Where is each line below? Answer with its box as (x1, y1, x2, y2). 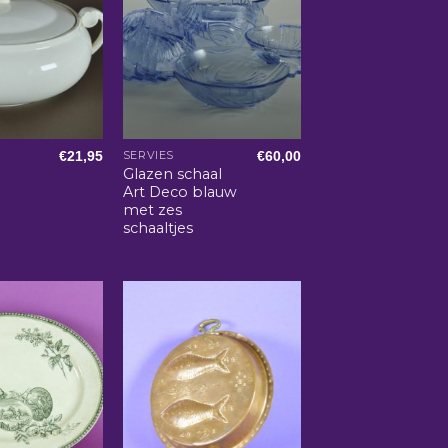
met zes (122, 200, 182, 219)
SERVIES (122, 148, 174, 162)
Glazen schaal (122, 164, 222, 183)
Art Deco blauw (122, 182, 237, 201)
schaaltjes (122, 218, 193, 237)
